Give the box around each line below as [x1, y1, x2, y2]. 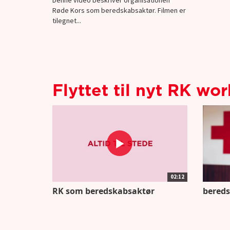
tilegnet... [52, 15, 81, 25]
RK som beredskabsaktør [52, 185, 155, 197]
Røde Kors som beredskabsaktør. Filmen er [52, 5, 186, 15]
